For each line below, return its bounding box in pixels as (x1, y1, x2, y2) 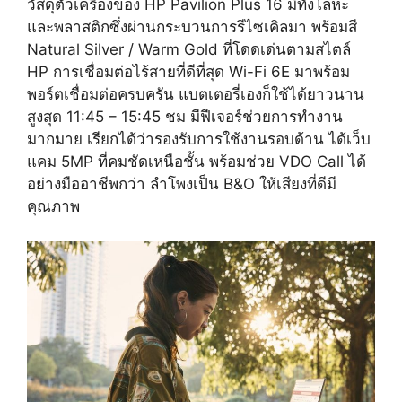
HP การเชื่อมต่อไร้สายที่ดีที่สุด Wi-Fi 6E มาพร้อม (27, 63, 350, 82)
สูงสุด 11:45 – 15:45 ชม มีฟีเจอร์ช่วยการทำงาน (27, 108, 343, 127)
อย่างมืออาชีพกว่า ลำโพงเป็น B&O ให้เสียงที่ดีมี (27, 175, 336, 194)
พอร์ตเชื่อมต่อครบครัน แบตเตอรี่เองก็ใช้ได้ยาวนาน (27, 85, 364, 104)
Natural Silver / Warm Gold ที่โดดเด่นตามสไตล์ (27, 40, 351, 59)
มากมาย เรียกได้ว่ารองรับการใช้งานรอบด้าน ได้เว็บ (27, 130, 371, 149)
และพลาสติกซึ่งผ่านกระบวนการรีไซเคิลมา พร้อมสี (27, 18, 357, 37)
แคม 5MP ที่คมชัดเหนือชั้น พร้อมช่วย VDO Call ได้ (27, 153, 366, 171)
